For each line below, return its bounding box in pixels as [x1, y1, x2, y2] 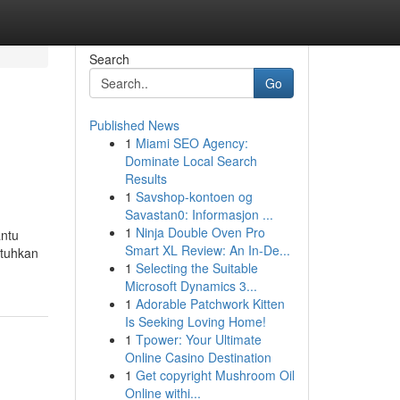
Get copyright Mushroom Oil [135, 366, 295, 384]
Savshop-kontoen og [135, 187, 253, 205]
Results [124, 170, 167, 187]
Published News [88, 116, 179, 134]
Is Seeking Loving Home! [124, 312, 266, 330]
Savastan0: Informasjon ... [124, 205, 273, 223]
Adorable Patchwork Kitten [135, 295, 285, 312]
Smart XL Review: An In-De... [124, 241, 290, 259]
